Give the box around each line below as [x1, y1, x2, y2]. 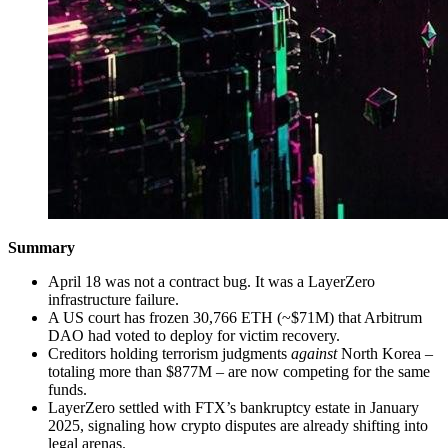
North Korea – [337, 345, 433, 363]
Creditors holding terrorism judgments [48, 345, 291, 363]
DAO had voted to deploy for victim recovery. [48, 327, 340, 345]
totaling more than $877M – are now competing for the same [48, 363, 430, 381]
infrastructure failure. [48, 291, 179, 309]
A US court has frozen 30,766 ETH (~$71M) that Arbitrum [48, 309, 422, 327]
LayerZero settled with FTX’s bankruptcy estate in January [48, 399, 419, 417]
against [291, 345, 337, 363]
